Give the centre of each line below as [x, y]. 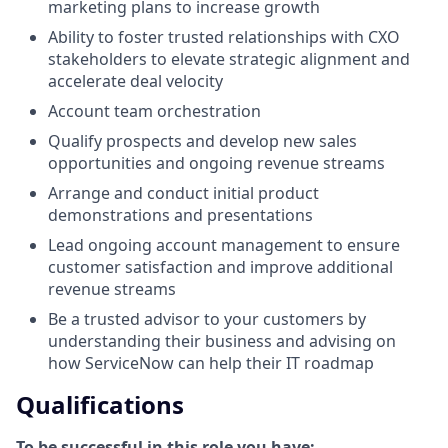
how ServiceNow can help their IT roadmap [211, 362]
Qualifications [100, 404]
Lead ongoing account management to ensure [224, 244]
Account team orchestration [154, 110]
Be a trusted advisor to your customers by [207, 318]
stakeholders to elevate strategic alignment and [229, 58]
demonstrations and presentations [180, 214]
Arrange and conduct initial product [183, 192]
